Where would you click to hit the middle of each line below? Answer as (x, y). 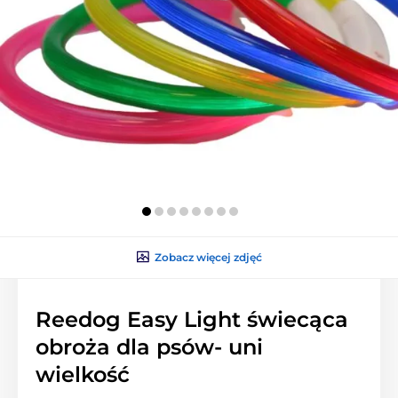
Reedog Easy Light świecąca (192, 319)
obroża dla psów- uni (149, 346)
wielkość (83, 374)
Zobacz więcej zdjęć (208, 257)
